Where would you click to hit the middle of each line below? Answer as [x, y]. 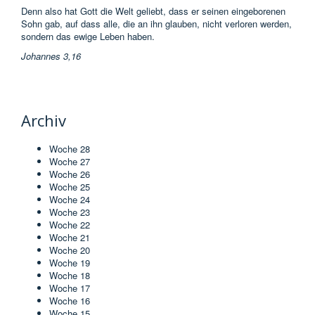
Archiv [44, 121]
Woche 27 [70, 162]
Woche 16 [70, 301]
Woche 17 [70, 288]
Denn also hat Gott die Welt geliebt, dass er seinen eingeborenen [153, 11]
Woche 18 [70, 276]
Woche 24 [70, 200]
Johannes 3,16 [51, 56]
